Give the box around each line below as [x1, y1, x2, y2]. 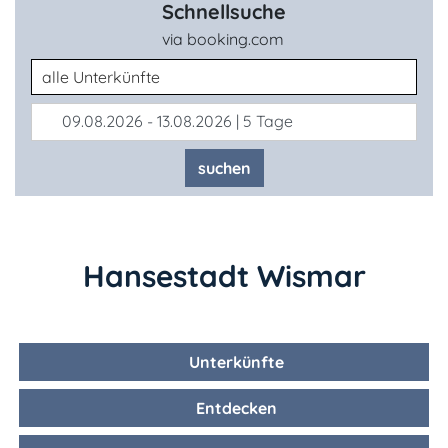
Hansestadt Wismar [82, 256, 366, 295]
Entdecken [191, 397, 277, 418]
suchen [197, 157, 251, 178]
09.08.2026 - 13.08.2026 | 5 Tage [58, 110, 293, 131]
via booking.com [162, 28, 284, 49]
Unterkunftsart [30, 59, 137, 80]
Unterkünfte [184, 351, 284, 372]
